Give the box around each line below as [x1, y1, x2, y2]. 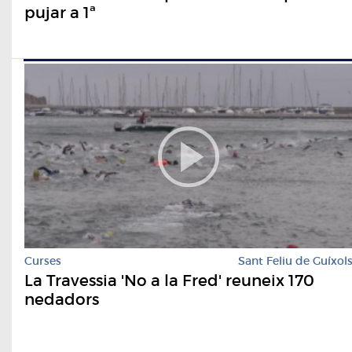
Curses [24, 253, 61, 268]
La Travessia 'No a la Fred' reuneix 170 [24, 270, 314, 290]
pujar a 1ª [24, 2, 96, 22]
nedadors [24, 289, 99, 309]
